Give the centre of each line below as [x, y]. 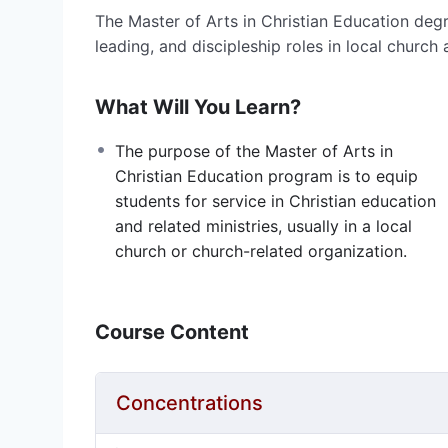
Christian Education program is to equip [266, 176]
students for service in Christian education [275, 201]
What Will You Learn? [198, 107]
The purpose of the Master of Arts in [254, 151]
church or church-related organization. [261, 251]
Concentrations [189, 403]
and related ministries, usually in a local [263, 226]
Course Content [172, 332]
